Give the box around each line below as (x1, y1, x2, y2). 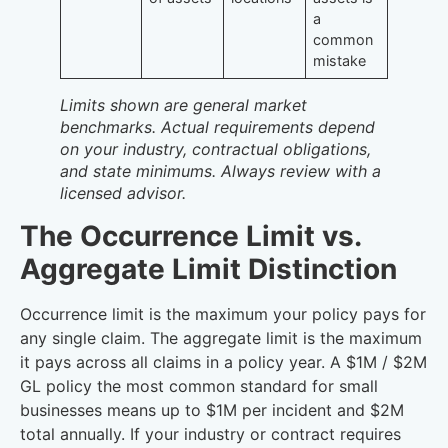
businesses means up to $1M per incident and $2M (20, 400, 404, 421)
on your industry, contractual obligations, (60, 139, 371, 160)
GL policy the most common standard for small (20, 376, 378, 397)
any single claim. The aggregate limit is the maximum (20, 328, 422, 349)
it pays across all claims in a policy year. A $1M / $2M (20, 352, 427, 373)
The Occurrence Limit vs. (20, 219, 361, 254)
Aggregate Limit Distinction (20, 252, 397, 287)
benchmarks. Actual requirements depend (60, 117, 375, 138)
